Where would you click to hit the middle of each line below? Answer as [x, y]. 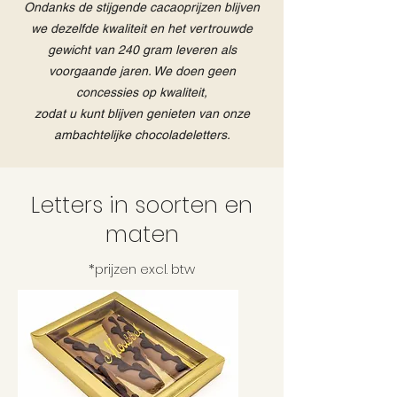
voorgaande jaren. [101, 71]
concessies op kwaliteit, [142, 93]
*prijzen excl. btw [142, 269]
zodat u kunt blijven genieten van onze [142, 114]
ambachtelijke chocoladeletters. [142, 135]
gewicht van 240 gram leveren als [142, 50]
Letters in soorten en [142, 206]
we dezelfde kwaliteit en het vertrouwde [142, 29]
